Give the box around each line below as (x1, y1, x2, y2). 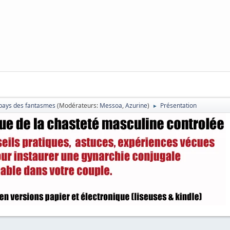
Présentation (160, 101, 197, 110)
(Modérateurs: (57, 101, 100, 110)
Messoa (100, 101, 122, 110)
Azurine (125, 101, 147, 110)
